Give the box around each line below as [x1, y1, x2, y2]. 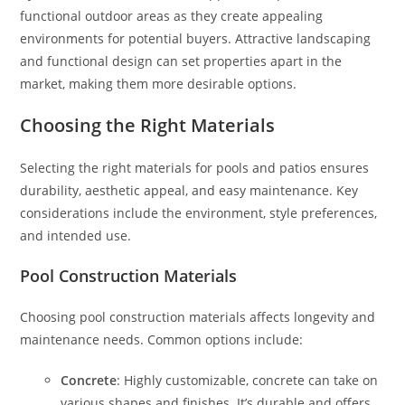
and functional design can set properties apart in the [20, 52, 343, 70]
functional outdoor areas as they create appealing [20, 7, 324, 24]
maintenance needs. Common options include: [20, 331, 304, 348]
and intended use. [20, 227, 132, 244]
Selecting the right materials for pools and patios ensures [20, 159, 370, 176]
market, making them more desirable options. [20, 75, 297, 92]
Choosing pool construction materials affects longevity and [20, 308, 376, 325]
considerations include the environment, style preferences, [20, 204, 378, 221]
